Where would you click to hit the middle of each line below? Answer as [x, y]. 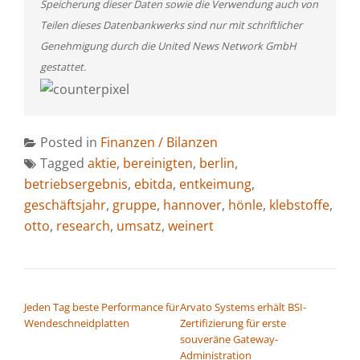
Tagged [64, 163]
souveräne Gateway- [229, 339]
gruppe [135, 205]
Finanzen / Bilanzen [159, 142]
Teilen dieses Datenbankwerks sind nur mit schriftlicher [171, 25]
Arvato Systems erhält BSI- [243, 307]
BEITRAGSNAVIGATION [100, 290]
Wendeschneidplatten [77, 323]
